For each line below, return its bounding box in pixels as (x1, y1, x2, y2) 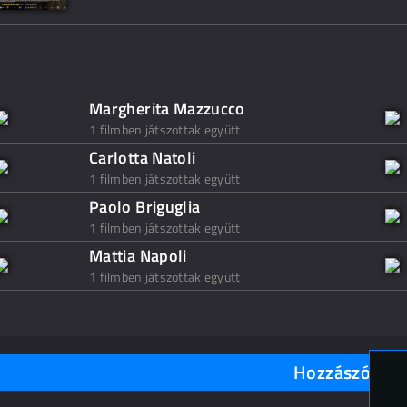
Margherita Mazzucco (89, 96, 245, 121)
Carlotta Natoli (89, 145, 196, 170)
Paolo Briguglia (89, 194, 201, 219)
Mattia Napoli (89, 243, 187, 268)
